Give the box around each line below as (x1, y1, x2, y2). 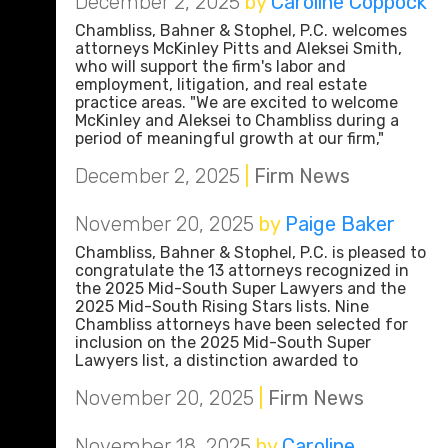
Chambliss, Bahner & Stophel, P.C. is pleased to (75, 243, 426, 262)
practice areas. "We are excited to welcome (75, 93, 398, 112)
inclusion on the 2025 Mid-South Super (75, 333, 371, 352)
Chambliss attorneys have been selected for (75, 315, 408, 334)
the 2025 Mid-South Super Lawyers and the (75, 279, 406, 298)
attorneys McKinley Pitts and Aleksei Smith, (75, 39, 402, 58)
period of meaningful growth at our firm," (75, 129, 384, 148)
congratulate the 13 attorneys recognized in (75, 261, 409, 280)
